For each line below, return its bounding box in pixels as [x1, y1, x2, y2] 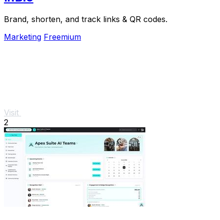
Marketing [4, 31, 41, 42]
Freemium [44, 31, 81, 42]
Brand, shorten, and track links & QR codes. [4, 14, 167, 24]
